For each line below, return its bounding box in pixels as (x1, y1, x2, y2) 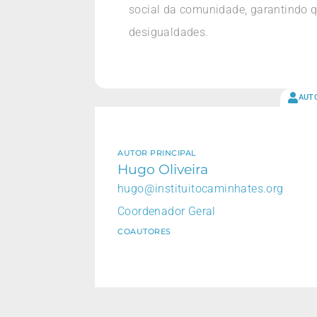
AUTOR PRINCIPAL (117, 148, 197, 158)
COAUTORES (117, 226, 171, 237)
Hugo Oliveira (117, 161, 208, 178)
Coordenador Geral (117, 204, 216, 219)
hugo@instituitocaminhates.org (117, 182, 284, 196)
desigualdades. (129, 25, 209, 40)
